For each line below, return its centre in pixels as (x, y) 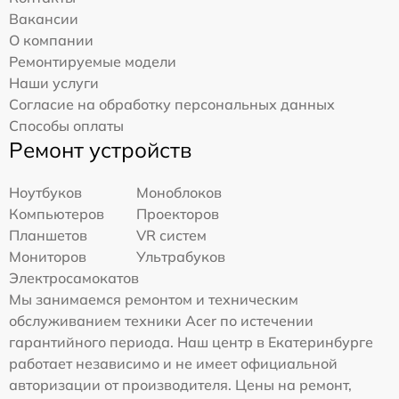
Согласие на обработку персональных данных (172, 105)
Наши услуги (54, 83)
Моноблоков (179, 193)
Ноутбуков (45, 193)
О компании (51, 41)
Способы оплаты (66, 126)
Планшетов (48, 236)
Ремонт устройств (100, 150)
